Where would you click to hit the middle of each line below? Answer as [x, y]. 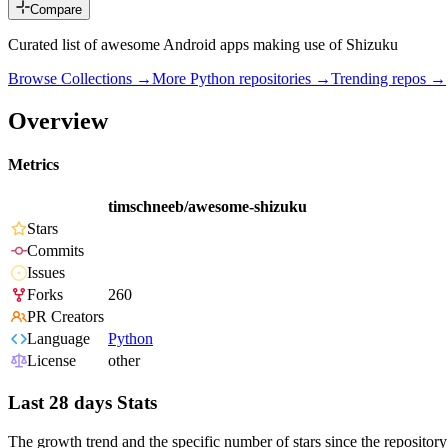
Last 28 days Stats [82, 403]
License [51, 361]
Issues [46, 273]
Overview [58, 120]
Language [58, 339]
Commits [55, 251]
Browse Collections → [80, 79]
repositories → [283, 79]
